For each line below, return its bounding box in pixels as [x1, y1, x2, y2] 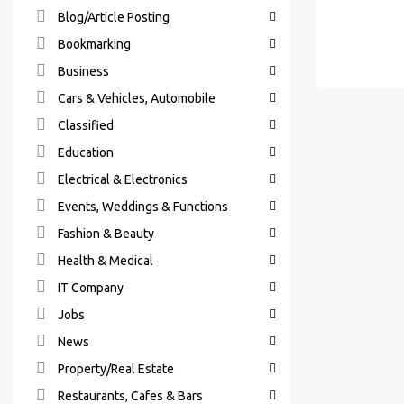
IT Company [55, 280, 124, 296]
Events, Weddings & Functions [55, 199, 228, 215]
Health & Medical [55, 253, 153, 269]
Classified [55, 118, 114, 133]
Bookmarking [55, 37, 131, 52]
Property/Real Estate [55, 362, 174, 377]
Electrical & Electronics [55, 172, 188, 188]
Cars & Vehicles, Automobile [55, 91, 216, 106]
